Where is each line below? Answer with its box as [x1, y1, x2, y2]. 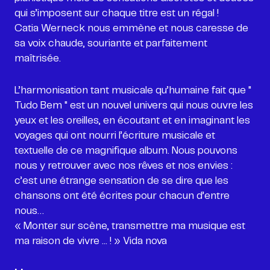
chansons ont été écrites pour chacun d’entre [14, 190, 230, 201]
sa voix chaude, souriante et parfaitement [14, 38, 207, 48]
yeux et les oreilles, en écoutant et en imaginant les [14, 115, 250, 125]
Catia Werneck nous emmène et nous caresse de [14, 23, 248, 33]
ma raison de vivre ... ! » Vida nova [14, 236, 167, 246]
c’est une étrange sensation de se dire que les [14, 175, 228, 186]
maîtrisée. [14, 53, 61, 63]
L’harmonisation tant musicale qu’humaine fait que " [14, 85, 251, 95]
